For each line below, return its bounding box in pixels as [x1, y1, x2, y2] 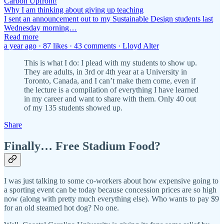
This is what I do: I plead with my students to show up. [24, 58, 197, 67]
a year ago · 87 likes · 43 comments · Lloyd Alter [4, 41, 159, 50]
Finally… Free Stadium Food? [4, 139, 160, 152]
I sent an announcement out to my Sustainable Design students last [4, 14, 213, 23]
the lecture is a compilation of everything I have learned [24, 85, 198, 94]
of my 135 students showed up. [24, 103, 122, 112]
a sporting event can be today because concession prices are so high [4, 185, 216, 194]
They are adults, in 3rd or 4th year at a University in [24, 67, 187, 76]
